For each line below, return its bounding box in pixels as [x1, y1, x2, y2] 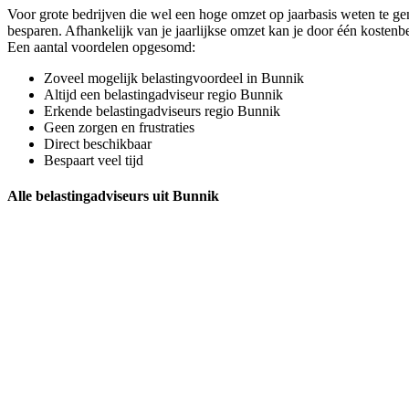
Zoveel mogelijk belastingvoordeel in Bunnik [44, 69, 304, 86]
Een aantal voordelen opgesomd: [7, 38, 195, 55]
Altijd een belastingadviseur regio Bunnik [44, 86, 283, 102]
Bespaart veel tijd [44, 152, 143, 168]
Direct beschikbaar [44, 135, 152, 152]
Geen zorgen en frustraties [44, 119, 194, 135]
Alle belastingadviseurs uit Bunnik [7, 187, 219, 204]
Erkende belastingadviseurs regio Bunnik [44, 102, 280, 119]
